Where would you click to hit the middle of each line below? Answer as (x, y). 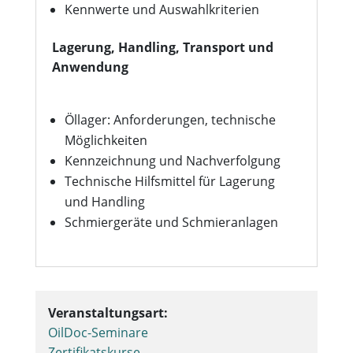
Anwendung (90, 67)
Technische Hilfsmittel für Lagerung (169, 181)
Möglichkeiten (106, 140)
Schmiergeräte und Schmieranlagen (171, 222)
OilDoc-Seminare (98, 333)
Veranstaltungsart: (108, 313)
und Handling (104, 202)
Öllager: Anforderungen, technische (170, 120)
